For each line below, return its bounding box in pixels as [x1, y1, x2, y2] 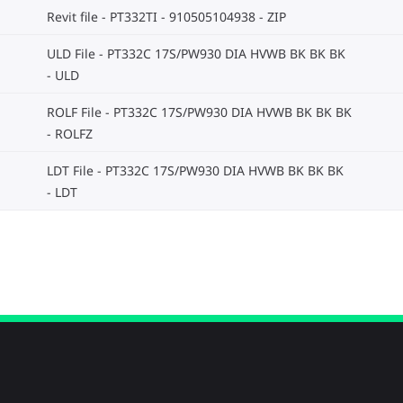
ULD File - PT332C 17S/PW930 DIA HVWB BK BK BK [47, 45, 345, 63]
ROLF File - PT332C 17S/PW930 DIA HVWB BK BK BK [47, 103, 352, 121]
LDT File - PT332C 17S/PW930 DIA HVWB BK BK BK [47, 162, 344, 180]
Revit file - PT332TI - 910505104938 [47, 8, 255, 26]
